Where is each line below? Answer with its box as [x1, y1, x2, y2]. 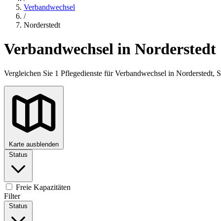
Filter [4, 191, 20, 200]
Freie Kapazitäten [14, 183, 71, 191]
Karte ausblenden [9, 140, 59, 148]
